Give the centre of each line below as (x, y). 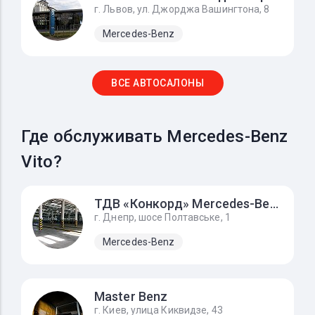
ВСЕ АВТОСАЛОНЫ (157, 83)
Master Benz (131, 296)
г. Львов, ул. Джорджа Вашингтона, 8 (182, 9)
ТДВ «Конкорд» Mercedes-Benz (274, 204)
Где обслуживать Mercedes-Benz (155, 136)
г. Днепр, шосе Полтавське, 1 (162, 217)
